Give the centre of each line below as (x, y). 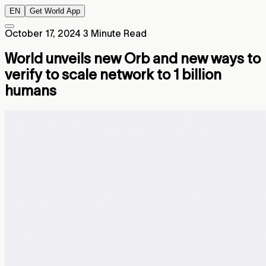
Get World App (55, 11)
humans (31, 90)
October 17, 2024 (43, 33)
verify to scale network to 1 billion (113, 74)
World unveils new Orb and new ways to (133, 58)
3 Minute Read (115, 33)
